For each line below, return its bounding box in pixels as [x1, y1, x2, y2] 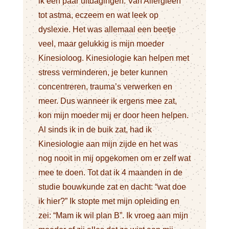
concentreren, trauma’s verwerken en [38, 82, 172, 91]
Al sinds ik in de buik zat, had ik [38, 125, 152, 134]
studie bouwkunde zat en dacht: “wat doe [38, 182, 186, 192]
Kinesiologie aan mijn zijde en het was [38, 140, 178, 149]
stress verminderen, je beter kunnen [38, 68, 168, 77]
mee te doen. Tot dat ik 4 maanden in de [38, 168, 182, 177]
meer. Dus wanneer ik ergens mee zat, [38, 97, 177, 106]
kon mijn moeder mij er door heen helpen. [38, 111, 189, 120]
